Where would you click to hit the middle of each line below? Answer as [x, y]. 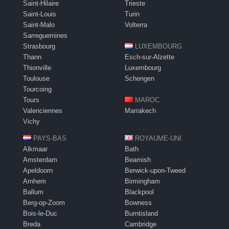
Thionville [37, 68]
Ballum [33, 192]
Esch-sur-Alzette [150, 57]
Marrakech [140, 111]
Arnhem [35, 181]
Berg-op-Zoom [44, 203]
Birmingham [142, 181]
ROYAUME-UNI [158, 139]
